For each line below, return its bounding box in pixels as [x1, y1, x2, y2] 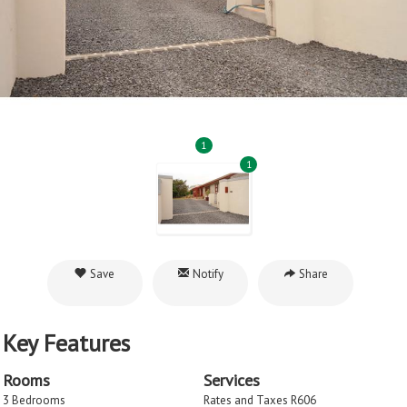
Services [203, 370, 260, 391]
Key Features [3, 328, 130, 358]
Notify [189, 266, 223, 282]
